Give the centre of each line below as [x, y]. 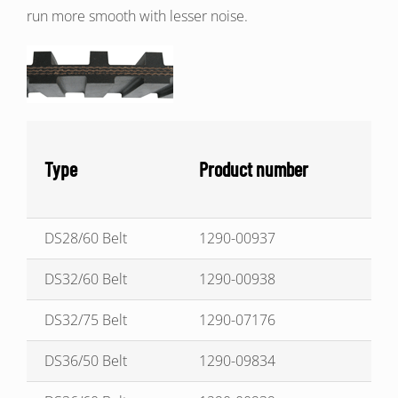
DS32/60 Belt [86, 279]
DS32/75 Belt [86, 320]
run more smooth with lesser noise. [137, 16]
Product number [254, 169]
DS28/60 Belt [86, 238]
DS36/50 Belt [86, 361]
